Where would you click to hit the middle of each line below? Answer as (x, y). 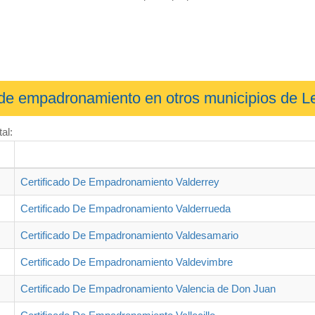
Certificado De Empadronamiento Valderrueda (126, 208)
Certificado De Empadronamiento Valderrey (120, 181)
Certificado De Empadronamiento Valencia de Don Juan (148, 288)
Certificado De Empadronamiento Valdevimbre (127, 262)
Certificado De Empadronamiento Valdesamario (129, 235)
